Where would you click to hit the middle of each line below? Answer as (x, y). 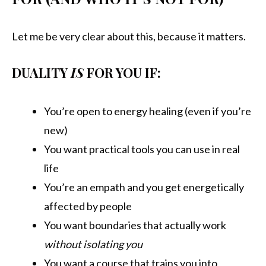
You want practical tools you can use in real (142, 149)
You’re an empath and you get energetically (144, 187)
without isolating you (93, 244)
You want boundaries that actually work (135, 225)
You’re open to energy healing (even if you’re (148, 111)
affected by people (88, 206)
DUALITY (41, 73)
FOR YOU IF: (122, 73)
